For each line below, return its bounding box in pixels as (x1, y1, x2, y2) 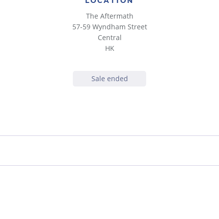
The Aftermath (86, 11, 133, 21)
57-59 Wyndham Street (72, 22, 147, 31)
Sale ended (91, 74, 128, 83)
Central (97, 33, 122, 42)
